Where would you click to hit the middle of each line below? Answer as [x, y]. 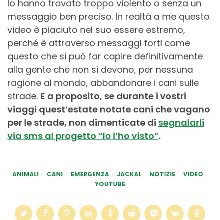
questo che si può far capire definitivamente [105, 56]
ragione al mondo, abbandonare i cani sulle [103, 82]
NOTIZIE [162, 174]
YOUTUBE [110, 184]
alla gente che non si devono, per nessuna [100, 69]
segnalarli [181, 122]
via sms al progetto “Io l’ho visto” [83, 136]
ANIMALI [26, 174]
